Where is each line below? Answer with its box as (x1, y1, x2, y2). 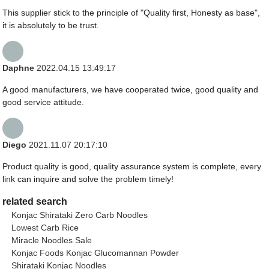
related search (2, 196, 68, 207)
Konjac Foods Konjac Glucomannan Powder (11, 248, 180, 258)
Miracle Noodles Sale (11, 235, 92, 246)
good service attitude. (2, 97, 85, 107)
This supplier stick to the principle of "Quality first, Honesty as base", (2, 8, 261, 18)
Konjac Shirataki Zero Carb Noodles (11, 210, 148, 220)
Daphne (2, 63, 35, 73)
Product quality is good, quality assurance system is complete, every (2, 162, 262, 172)
